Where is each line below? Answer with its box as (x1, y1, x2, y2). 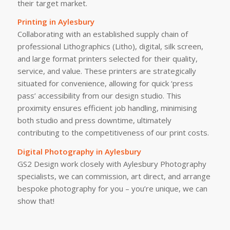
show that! (17, 196, 54, 206)
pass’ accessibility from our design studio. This (17, 90, 181, 101)
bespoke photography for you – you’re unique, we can (17, 183, 207, 194)
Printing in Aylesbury (17, 16, 94, 27)
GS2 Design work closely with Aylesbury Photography (17, 159, 206, 169)
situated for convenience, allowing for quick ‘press (17, 78, 193, 89)
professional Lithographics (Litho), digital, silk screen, (17, 41, 203, 52)
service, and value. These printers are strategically (17, 66, 196, 76)
